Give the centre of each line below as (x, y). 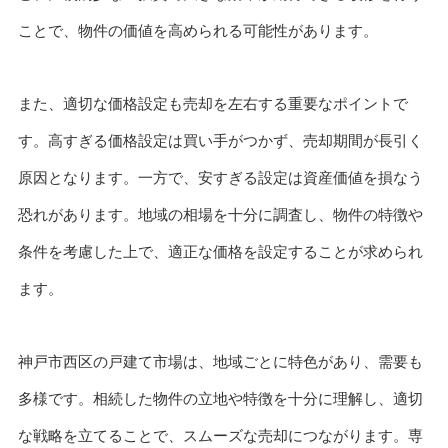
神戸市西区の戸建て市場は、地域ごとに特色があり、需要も (220, 361)
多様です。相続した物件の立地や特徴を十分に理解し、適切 (220, 398)
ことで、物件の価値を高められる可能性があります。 (197, 31)
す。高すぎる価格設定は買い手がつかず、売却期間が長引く (220, 140)
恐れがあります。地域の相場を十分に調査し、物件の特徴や (220, 214)
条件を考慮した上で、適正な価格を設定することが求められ (220, 251)
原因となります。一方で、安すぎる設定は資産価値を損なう (220, 177)
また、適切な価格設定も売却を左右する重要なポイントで (212, 103)
